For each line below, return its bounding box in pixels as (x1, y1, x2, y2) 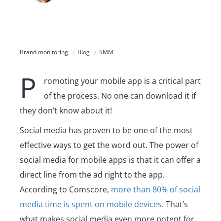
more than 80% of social (111, 184, 200, 195)
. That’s (162, 199, 188, 210)
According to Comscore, (20, 184, 111, 195)
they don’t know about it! (20, 105, 112, 116)
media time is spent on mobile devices (20, 199, 162, 210)
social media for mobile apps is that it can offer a (20, 154, 201, 166)
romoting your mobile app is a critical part (44, 75, 201, 87)
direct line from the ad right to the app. (20, 169, 165, 181)
